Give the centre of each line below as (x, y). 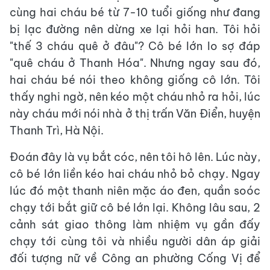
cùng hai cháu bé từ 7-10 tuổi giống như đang (135, 12)
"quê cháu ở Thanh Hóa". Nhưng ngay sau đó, (135, 63)
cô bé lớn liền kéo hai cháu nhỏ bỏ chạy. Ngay (135, 174)
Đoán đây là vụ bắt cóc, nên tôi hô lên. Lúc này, (135, 157)
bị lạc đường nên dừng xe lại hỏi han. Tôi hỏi (135, 29)
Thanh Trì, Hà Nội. (57, 130)
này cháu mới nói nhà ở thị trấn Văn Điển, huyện (135, 114)
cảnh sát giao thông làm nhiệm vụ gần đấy (135, 224)
